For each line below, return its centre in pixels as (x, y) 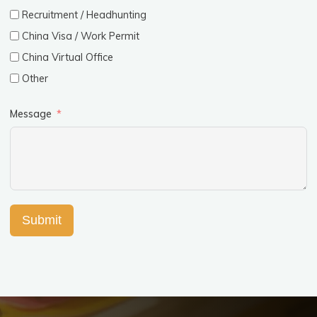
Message (31, 114)
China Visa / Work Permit (81, 36)
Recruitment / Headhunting (85, 15)
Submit (42, 220)
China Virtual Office (68, 58)
